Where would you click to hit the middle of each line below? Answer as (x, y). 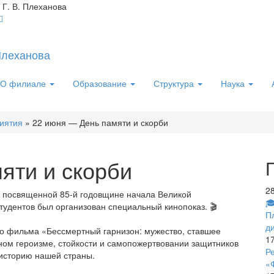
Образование (101, 83)
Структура (175, 83)
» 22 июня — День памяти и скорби (97, 122)
